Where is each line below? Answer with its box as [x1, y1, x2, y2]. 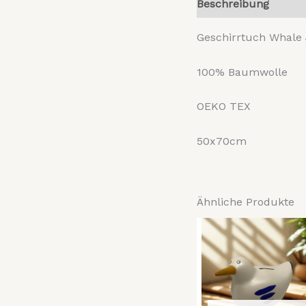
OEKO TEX [197, 100, 251, 113]
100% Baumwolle [197, 65, 288, 79]
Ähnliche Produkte [197, 195, 294, 208]
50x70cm [197, 134, 247, 148]
